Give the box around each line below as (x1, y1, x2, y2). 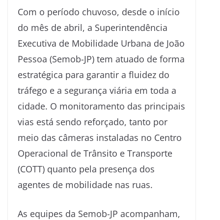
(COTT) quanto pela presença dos (18, 163, 155, 175)
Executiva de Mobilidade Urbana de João (18, 37, 185, 49)
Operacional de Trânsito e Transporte (18, 147, 172, 159)
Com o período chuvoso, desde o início (18, 5, 180, 18)
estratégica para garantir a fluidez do (18, 68, 169, 81)
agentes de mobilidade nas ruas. (18, 178, 153, 191)
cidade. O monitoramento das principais (18, 100, 185, 112)
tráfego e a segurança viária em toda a (18, 84, 176, 96)
